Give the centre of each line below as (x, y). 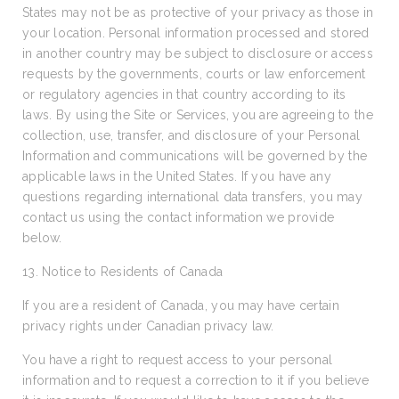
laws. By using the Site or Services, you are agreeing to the (198, 115)
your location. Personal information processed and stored (196, 33)
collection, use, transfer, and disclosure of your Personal (191, 135)
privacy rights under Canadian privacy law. (148, 326)
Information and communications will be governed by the (195, 156)
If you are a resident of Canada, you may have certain (181, 305)
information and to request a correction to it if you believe (195, 380)
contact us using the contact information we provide (179, 217)
